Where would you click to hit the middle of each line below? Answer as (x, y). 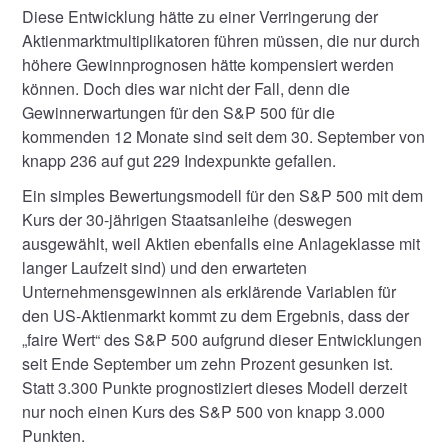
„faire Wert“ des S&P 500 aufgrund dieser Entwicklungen (222, 339)
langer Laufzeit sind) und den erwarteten (165, 267)
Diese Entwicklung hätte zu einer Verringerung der (200, 16)
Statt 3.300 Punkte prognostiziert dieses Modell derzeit (215, 387)
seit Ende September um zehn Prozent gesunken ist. (208, 363)
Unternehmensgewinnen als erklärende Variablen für (209, 291)
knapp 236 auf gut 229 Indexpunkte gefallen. (179, 160)
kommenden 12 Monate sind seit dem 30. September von (224, 136)
